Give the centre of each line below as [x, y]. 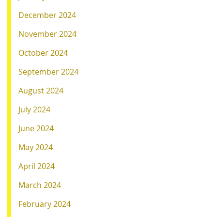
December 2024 [47, 15]
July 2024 [34, 109]
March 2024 [40, 185]
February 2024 [45, 204]
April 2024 [37, 166]
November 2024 [47, 34]
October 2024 [43, 53]
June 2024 [36, 128]
